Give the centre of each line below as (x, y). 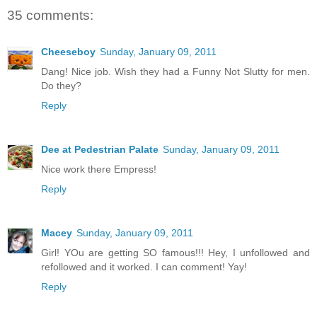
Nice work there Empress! (99, 169)
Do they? (61, 86)
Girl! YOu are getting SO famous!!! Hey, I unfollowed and (175, 253)
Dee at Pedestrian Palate (100, 150)
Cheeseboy (68, 52)
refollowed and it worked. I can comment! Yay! (144, 267)
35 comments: (50, 15)
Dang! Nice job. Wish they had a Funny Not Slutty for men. (175, 72)
